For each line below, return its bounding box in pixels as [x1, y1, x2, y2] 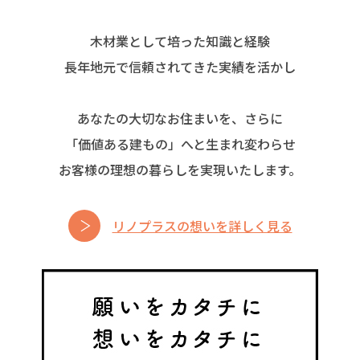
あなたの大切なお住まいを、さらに [77, 108, 283, 128]
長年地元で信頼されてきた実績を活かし [64, 56, 296, 76]
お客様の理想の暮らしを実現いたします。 [59, 159, 301, 179]
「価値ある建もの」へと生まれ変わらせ [64, 133, 296, 153]
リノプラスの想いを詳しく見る [112, 215, 292, 235]
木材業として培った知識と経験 [90, 31, 270, 51]
